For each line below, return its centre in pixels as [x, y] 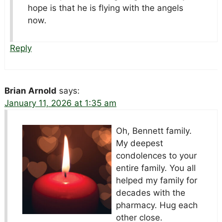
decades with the [150, 193]
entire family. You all [156, 168]
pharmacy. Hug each [157, 205]
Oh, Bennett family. [154, 131]
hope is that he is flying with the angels [105, 8]
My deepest [139, 143]
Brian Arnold [30, 91]
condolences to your [156, 156]
